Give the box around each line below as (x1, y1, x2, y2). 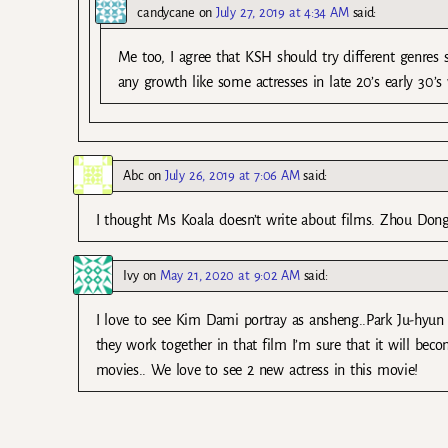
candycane (137, 5, 195, 21)
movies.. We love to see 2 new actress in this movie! (95, 362, 419, 379)
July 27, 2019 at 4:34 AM (216, 5, 349, 21)
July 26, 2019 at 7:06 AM (165, 168, 300, 184)
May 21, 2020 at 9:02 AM (160, 268, 300, 284)
